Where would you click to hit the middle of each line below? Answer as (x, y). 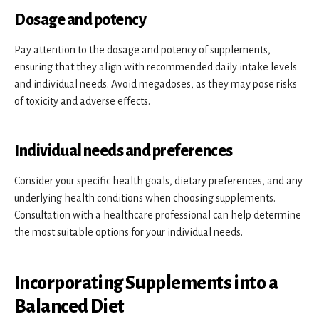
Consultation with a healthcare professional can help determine (158, 215)
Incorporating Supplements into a (146, 283)
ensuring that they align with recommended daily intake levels (156, 67)
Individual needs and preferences (124, 151)
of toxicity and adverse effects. (82, 101)
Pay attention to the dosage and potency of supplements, (142, 49)
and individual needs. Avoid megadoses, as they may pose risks (156, 84)
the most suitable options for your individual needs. (129, 232)
